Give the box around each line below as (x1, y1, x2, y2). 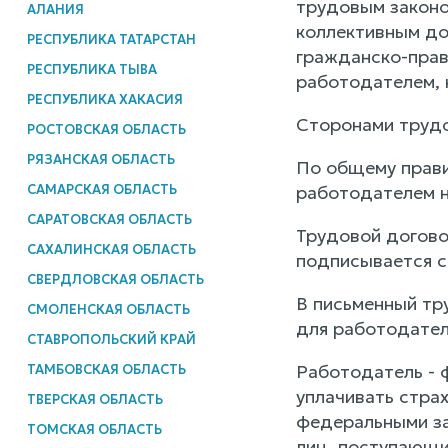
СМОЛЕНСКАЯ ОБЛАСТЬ (26, 300, 190, 318)
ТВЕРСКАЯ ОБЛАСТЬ (26, 390, 163, 408)
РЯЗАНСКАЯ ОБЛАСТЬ (26, 150, 175, 168)
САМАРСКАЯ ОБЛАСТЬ (26, 180, 177, 198)
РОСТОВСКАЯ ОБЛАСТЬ (26, 120, 186, 138)
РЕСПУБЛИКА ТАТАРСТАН (26, 30, 196, 48)
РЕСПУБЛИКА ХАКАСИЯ (26, 90, 183, 108)
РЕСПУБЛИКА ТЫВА (26, 60, 157, 78)
